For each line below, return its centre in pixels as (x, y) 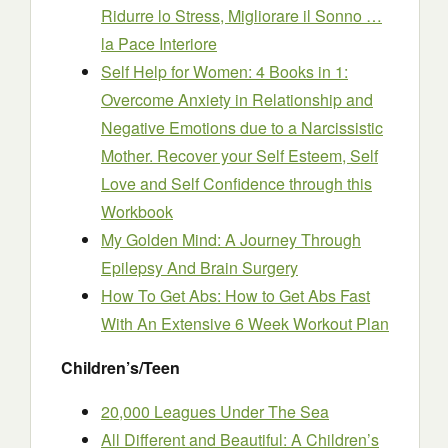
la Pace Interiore (159, 43)
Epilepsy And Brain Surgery (199, 267)
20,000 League (154, 411)
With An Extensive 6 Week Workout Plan (245, 323)
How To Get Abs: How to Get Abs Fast (235, 295)
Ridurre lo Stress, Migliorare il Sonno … (241, 15)
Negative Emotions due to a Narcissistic (242, 127)
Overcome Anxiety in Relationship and (237, 99)
